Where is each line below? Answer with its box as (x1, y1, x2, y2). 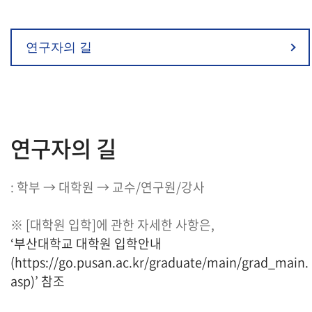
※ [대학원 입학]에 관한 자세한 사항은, (10, 215, 214, 234)
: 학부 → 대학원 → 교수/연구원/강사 (10, 178, 205, 196)
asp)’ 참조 (10, 272, 65, 290)
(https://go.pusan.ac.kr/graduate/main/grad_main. (10, 253, 309, 272)
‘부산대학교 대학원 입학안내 (10, 234, 162, 253)
